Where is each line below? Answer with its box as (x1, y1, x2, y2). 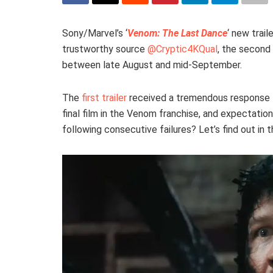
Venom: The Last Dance (127, 27, 227, 39)
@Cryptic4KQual (147, 43, 218, 55)
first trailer (82, 91, 127, 104)
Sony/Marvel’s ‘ (62, 27, 127, 39)
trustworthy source (62, 43, 147, 55)
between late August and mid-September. (62, 58, 242, 71)
